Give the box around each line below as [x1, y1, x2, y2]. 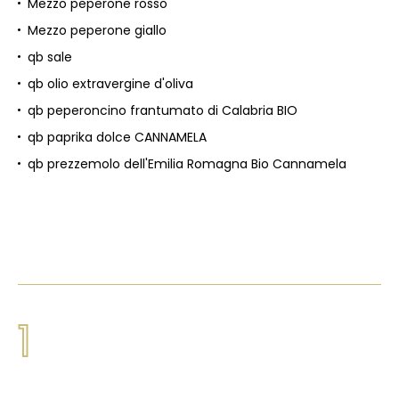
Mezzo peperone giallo [28, 21, 167, 39]
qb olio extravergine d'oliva [28, 75, 193, 93]
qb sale [28, 48, 72, 66]
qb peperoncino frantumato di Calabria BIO [28, 102, 297, 119]
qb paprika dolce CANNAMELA [28, 128, 207, 146]
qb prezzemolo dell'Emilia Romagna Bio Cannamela [28, 155, 346, 173]
